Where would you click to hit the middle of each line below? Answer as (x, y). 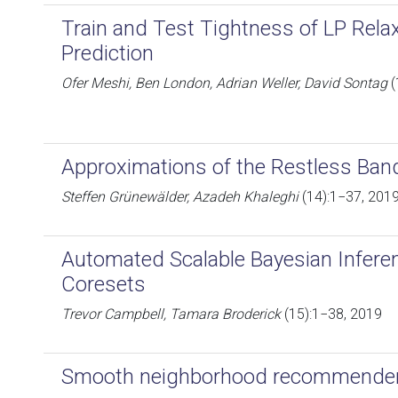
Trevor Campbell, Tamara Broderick (171, 314)
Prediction (107, 53)
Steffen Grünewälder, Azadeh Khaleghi (180, 197)
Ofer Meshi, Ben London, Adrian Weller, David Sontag (224, 83)
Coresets (103, 284)
